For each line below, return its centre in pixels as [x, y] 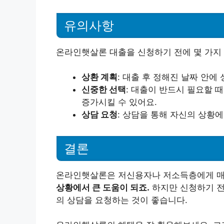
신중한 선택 [104, 89]
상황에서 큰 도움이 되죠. [103, 187]
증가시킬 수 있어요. [119, 102]
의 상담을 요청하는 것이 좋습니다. [122, 200]
